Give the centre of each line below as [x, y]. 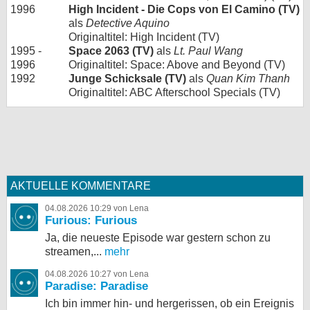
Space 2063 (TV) [111, 51]
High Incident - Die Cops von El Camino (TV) [184, 10]
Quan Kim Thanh [248, 79]
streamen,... [73, 252]
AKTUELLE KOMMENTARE [81, 186]
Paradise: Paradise [97, 286]
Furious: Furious [91, 221]
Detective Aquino [128, 24]
